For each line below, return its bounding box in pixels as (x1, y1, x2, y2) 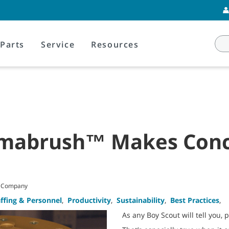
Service (41, 39, 75, 50)
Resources (91, 39, 139, 50)
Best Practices (170, 195, 219, 205)
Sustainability (117, 195, 165, 205)
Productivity (67, 195, 111, 205)
